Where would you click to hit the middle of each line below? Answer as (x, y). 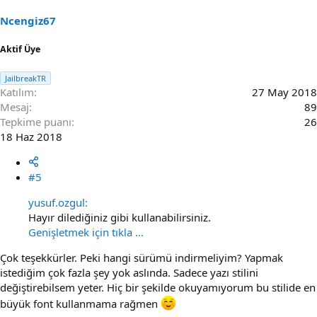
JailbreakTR (25, 78)
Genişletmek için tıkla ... (86, 232)
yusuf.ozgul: (58, 202)
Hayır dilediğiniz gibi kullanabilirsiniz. (120, 217)
